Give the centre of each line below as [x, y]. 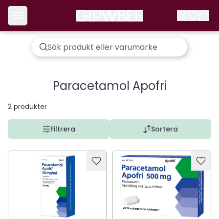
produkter [30, 107]
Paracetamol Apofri [109, 86]
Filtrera [63, 129]
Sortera [164, 129]
